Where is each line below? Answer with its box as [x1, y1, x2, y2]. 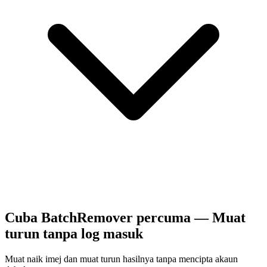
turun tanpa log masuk [5, 225, 143, 241]
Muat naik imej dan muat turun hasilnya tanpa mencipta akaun [5, 253, 238, 264]
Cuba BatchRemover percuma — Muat [5, 209, 246, 225]
